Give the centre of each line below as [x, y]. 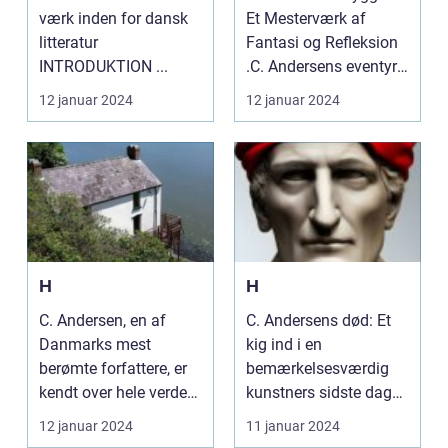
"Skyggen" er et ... [306, 90]
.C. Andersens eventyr [321, 66]
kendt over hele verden [117, 392]
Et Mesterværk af [306, 18]
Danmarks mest [95, 344]
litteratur [68, 42]
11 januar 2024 [293, 426]
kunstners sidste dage [323, 392]
